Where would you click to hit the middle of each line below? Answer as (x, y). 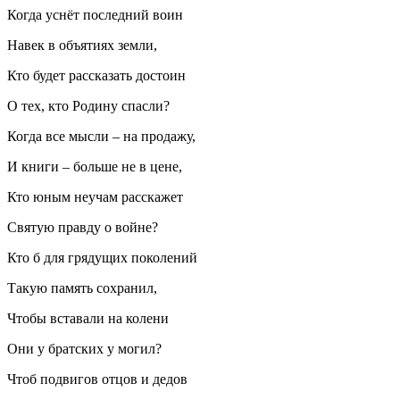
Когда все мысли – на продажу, (101, 136)
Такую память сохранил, (82, 287)
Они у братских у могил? (84, 348)
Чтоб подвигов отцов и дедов (97, 379)
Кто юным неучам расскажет (95, 196)
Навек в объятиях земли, (82, 45)
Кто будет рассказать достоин (96, 75)
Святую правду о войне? (83, 227)
